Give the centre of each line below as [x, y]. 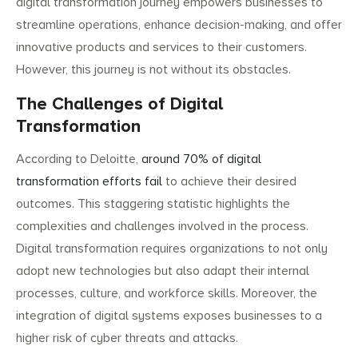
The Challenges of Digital [119, 105]
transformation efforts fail [89, 182]
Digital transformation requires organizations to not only [172, 249]
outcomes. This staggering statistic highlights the [153, 204]
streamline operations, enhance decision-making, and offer [179, 25]
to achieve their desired [229, 182]
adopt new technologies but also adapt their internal [163, 271]
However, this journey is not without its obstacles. [153, 70]
